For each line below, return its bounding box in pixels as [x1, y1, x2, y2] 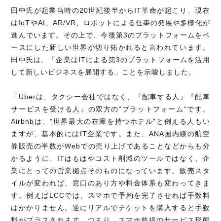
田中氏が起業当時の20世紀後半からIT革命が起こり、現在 [11, 6, 210, 15]
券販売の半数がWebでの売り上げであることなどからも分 [11, 142, 210, 150]
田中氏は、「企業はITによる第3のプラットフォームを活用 [11, 56, 210, 64]
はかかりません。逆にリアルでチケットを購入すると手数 [11, 204, 210, 212]
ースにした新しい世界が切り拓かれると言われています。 [11, 43, 210, 52]
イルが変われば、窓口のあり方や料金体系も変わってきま [11, 179, 210, 187]
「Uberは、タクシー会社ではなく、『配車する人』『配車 [11, 93, 210, 101]
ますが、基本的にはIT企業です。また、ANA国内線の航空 [11, 130, 210, 138]
